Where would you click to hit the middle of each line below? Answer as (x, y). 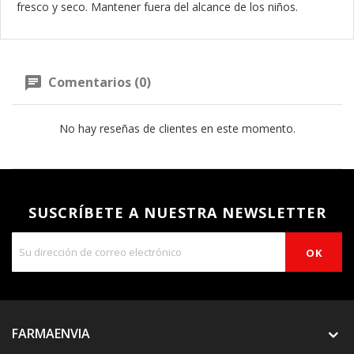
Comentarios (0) (98, 82)
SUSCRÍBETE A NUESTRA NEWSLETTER (177, 213)
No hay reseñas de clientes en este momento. (177, 129)
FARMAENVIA (53, 334)
